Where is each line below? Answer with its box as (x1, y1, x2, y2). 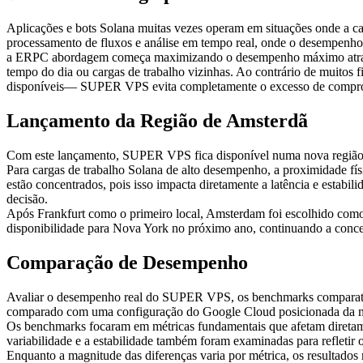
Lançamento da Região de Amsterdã (6, 109, 308, 131)
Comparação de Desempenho (6, 251, 248, 273)
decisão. (6, 191, 48, 206)
